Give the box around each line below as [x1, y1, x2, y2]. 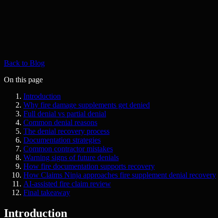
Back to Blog [4, 58, 45, 67]
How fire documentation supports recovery [23, 162, 155, 170]
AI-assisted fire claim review [23, 179, 111, 188]
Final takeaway [23, 188, 70, 197]
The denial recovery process [23, 127, 109, 135]
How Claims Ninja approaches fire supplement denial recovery [23, 170, 216, 179]
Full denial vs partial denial [23, 109, 106, 118]
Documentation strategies [23, 135, 101, 144]
